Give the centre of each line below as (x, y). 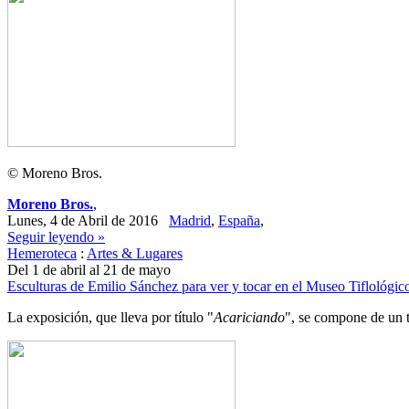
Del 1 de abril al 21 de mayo (89, 270)
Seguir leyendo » (56, 237)
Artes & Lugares (135, 253)
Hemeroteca (42, 253)
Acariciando (249, 317)
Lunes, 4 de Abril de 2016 (88, 220)
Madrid (190, 220)
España (239, 220)
